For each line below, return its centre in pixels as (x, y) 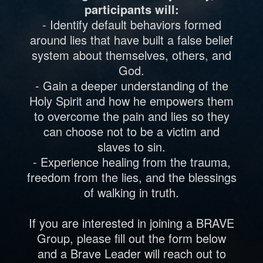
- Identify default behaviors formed (131, 24)
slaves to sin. (131, 146)
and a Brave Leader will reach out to (131, 253)
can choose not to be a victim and (131, 131)
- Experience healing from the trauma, (131, 161)
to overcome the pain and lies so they (131, 116)
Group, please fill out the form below (131, 238)
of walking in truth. (131, 192)
